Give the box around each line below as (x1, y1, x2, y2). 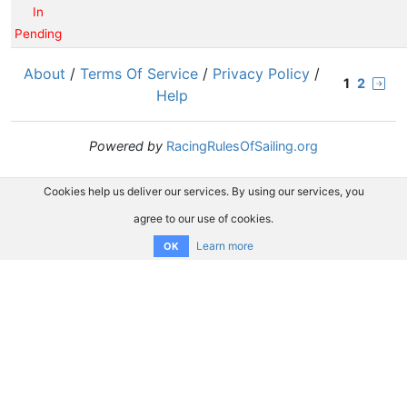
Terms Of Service (80, 65, 198, 83)
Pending (15, 26, 62, 41)
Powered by (89, 138, 163, 154)
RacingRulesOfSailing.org (166, 138, 318, 154)
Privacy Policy (213, 65, 310, 83)
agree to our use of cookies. (134, 212, 273, 225)
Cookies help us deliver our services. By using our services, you (43, 184, 364, 198)
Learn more (196, 239, 253, 253)
